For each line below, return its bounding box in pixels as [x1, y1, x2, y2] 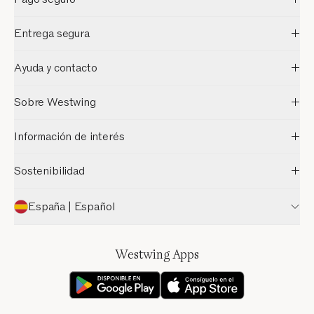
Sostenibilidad [14, 163, 85, 179]
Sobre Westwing [14, 95, 96, 111]
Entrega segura [14, 26, 90, 42]
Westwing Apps [115, 246, 199, 264]
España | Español [28, 198, 115, 214]
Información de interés [14, 129, 125, 145]
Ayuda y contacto [14, 60, 97, 76]
